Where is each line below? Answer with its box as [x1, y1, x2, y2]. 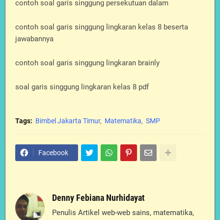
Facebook [38, 149, 68, 157]
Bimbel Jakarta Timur [35, 117, 100, 125]
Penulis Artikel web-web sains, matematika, [52, 208, 194, 217]
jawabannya [15, 34, 54, 43]
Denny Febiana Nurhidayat [52, 192, 145, 203]
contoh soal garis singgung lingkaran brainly [15, 58, 160, 67]
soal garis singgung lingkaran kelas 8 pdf [15, 82, 149, 91]
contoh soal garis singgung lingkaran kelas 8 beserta [15, 23, 188, 31]
